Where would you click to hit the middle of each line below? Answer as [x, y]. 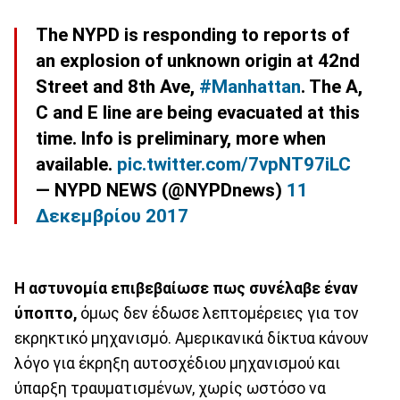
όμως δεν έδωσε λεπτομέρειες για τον [218, 313]
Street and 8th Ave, [117, 86]
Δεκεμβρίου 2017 [112, 216]
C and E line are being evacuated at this [198, 112]
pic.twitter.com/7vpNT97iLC [234, 164]
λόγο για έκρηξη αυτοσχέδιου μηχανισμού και [177, 363]
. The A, [332, 86]
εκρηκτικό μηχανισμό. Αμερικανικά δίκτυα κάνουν [192, 338]
